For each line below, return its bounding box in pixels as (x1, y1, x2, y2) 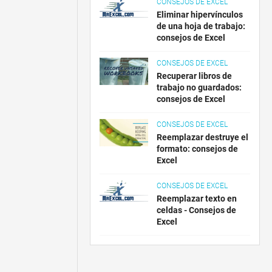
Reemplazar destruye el (157, 132, 249, 142)
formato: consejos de (157, 144, 239, 154)
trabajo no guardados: (157, 83, 242, 92)
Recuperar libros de (157, 71, 233, 81)
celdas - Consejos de (157, 205, 237, 215)
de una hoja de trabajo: (157, 21, 246, 31)
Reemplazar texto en (157, 194, 237, 203)
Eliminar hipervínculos (157, 10, 243, 19)
